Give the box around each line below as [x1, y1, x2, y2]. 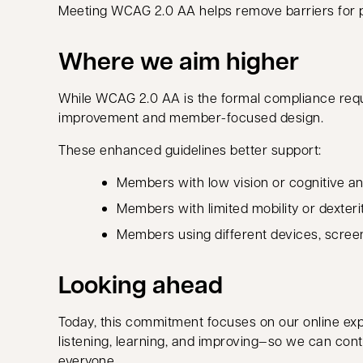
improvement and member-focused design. [58, 109, 323, 126]
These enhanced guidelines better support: [58, 141, 322, 158]
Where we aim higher [58, 44, 299, 77]
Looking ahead [58, 267, 223, 301]
